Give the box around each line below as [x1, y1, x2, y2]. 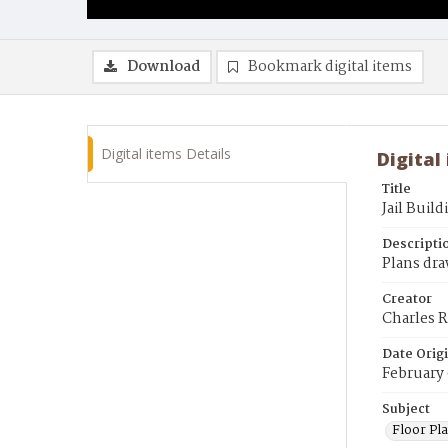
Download [127, 55, 200, 79]
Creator [382, 289, 432, 310]
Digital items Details [101, 144, 231, 163]
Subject [382, 399, 430, 420]
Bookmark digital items [248, 55, 412, 79]
